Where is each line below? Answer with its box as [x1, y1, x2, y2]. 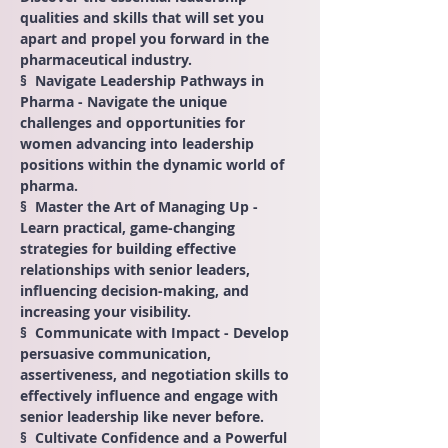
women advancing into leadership [20, 134, 258, 153]
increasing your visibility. [20, 302, 191, 321]
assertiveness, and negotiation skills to [20, 365, 293, 384]
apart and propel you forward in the [20, 29, 273, 48]
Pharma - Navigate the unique [20, 92, 231, 111]
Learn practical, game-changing [20, 218, 239, 237]
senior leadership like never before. [20, 407, 264, 426]
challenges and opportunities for [20, 113, 249, 132]
